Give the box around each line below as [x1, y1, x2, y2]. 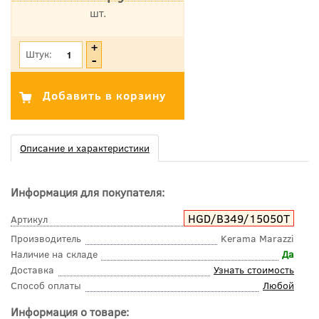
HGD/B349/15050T [188, 210, 290, 226]
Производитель [11, 231, 81, 245]
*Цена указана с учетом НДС [42, 22, 153, 34]
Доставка [11, 262, 54, 276]
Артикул [11, 211, 48, 226]
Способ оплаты [11, 278, 81, 292]
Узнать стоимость [214, 262, 294, 276]
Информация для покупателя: [11, 184, 164, 201]
